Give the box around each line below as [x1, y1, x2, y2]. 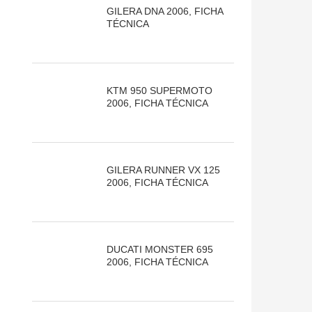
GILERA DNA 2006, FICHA [106, 6, 223, 17]
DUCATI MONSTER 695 [106, 244, 213, 256]
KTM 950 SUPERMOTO [106, 85, 212, 97]
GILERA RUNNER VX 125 [106, 164, 220, 176]
